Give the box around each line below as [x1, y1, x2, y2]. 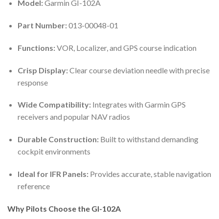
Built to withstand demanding [98, 134, 198, 144]
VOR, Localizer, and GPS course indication [55, 43, 197, 52]
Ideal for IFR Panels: [17, 169, 88, 179]
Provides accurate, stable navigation [88, 169, 211, 179]
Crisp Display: [17, 65, 68, 75]
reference [17, 181, 50, 191]
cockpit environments [17, 147, 90, 156]
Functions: [17, 43, 55, 52]
